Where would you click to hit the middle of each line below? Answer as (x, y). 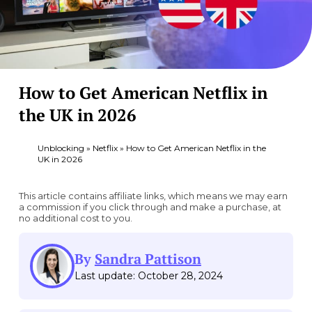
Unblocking (61, 148)
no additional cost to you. (75, 218)
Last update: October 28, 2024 (148, 275)
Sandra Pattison (148, 258)
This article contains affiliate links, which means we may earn (153, 195)
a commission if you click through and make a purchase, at (150, 206)
